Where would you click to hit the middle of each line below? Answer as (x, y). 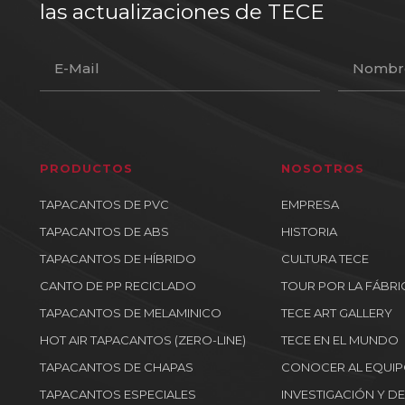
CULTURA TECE (325, 259)
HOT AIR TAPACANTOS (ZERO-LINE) (143, 340)
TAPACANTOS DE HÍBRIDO (118, 259)
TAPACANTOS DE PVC (104, 204)
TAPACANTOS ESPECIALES (118, 394)
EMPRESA (310, 204)
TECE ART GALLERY (336, 313)
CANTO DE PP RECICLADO (118, 286)
